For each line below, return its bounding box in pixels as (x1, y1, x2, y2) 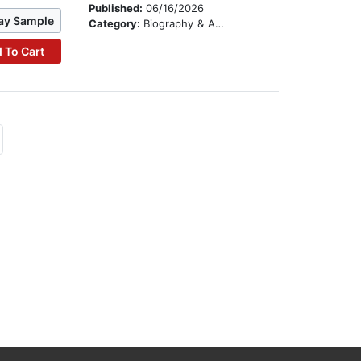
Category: (89, 17, 144, 31)
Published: (89, 2, 147, 15)
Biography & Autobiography (143, 17, 216, 31)
